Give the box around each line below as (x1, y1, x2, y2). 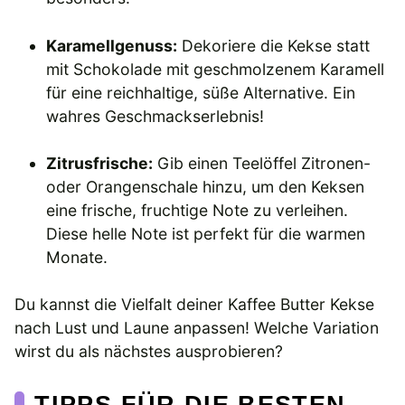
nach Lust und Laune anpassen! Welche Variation (14, 318, 379, 338)
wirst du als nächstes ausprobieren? (14, 342, 283, 362)
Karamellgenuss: (46, 35, 178, 55)
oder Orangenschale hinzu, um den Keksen (46, 177, 365, 197)
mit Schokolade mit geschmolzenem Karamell (46, 59, 385, 79)
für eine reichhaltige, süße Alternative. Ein (46, 82, 356, 102)
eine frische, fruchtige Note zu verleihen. (46, 201, 349, 221)
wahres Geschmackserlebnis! (46, 106, 265, 126)
